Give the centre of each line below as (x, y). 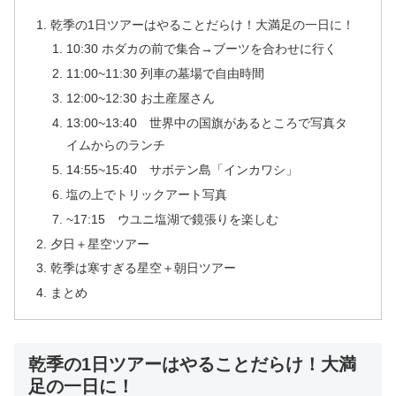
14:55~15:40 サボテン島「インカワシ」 (182, 169)
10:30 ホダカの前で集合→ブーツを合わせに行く (201, 49)
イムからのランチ (115, 145)
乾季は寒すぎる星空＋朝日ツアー (144, 268)
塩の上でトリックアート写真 (146, 194)
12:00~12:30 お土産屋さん (140, 99)
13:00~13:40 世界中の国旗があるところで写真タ (206, 123)
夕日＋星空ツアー (100, 244)
